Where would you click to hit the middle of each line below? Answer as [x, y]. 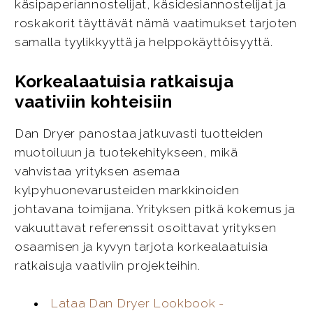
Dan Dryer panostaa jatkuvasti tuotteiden [139, 133]
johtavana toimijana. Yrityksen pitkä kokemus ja [155, 209]
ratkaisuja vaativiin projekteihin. [107, 265]
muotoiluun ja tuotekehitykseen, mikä [126, 152]
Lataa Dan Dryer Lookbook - [137, 304]
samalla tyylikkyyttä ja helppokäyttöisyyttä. [144, 42]
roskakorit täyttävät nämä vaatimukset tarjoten [155, 23]
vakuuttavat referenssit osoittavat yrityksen [145, 227]
